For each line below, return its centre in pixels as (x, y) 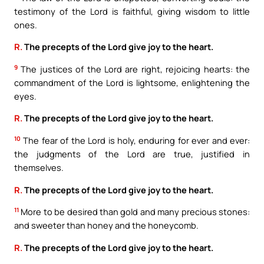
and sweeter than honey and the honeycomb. (106, 225)
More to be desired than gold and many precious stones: (134, 212)
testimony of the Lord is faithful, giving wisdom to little (132, 11)
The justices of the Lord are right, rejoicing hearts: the (134, 69)
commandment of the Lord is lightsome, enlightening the (132, 82)
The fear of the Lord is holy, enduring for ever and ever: (135, 141)
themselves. (39, 168)
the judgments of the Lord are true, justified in (132, 154)
